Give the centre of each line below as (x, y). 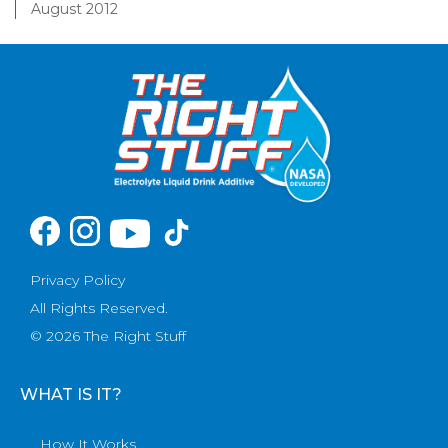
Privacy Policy (77, 280)
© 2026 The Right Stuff (108, 336)
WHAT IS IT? (71, 395)
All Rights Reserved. (99, 308)
